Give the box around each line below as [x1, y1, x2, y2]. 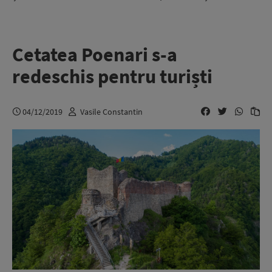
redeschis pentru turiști [12, 64, 212, 89]
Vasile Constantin [80, 106, 143, 117]
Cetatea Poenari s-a [12, 42, 177, 67]
